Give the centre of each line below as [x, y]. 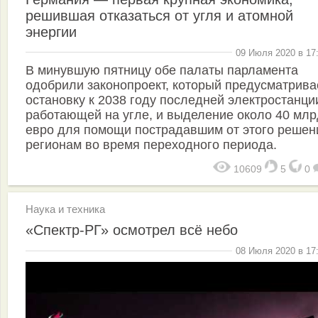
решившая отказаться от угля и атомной [159, 15]
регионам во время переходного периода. [151, 145]
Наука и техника [65, 209]
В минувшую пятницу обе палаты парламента [162, 71]
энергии [51, 32]
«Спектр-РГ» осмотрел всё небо [132, 230]
